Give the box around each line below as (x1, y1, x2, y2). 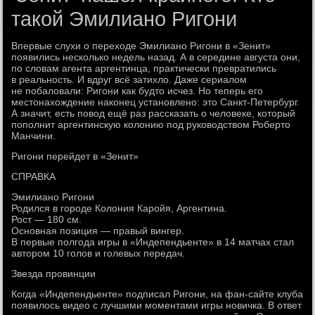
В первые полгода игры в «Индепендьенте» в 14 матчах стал (11, 236, 295, 247)
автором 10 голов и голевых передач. (11, 247, 186, 259)
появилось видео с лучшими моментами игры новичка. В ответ (11, 300, 302, 311)
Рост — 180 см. (11, 214, 82, 225)
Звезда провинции (11, 268, 96, 279)
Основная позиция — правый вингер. (11, 225, 185, 236)
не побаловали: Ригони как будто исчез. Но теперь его (11, 85, 264, 96)
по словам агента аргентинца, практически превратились (11, 63, 277, 74)
